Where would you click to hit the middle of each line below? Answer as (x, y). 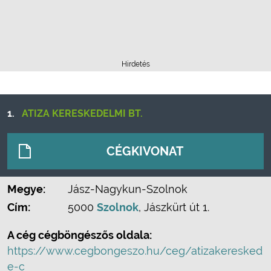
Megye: (26, 189)
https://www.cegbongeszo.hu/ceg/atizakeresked (135, 251)
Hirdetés (135, 64)
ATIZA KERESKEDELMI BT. (82, 113)
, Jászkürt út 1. (174, 207)
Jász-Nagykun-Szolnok (128, 189)
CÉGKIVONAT (145, 151)
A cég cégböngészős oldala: (80, 235)
